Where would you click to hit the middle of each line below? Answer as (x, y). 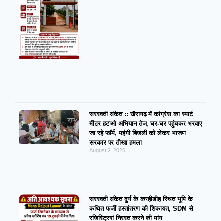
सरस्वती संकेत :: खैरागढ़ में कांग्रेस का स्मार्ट (141, 114)
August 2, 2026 (107, 151)
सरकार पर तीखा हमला (115, 143)
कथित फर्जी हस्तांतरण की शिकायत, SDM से (141, 209)
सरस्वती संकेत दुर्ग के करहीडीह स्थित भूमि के (141, 199)
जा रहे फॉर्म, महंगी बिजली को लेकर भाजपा (137, 133)
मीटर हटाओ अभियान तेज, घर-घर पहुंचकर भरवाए (146, 124)
